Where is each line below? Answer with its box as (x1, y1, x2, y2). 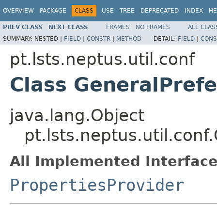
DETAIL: (154, 35, 178, 42)
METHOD (116, 35, 141, 42)
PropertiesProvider (10, 175, 184, 195)
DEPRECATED (140, 7, 179, 14)
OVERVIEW (3, 7, 34, 14)
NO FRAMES (136, 23, 170, 31)
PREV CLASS (3, 23, 43, 31)
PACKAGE (40, 7, 66, 14)
